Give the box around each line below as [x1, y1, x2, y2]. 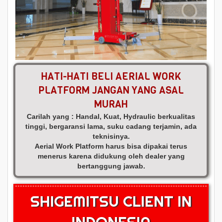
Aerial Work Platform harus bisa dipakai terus [35, 142, 187, 151]
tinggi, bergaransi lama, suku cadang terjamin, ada [25, 122, 197, 131]
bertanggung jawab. [77, 162, 145, 170]
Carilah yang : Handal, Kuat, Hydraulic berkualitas [27, 112, 195, 121]
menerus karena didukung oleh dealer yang [37, 152, 185, 161]
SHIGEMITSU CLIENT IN [30, 192, 192, 211]
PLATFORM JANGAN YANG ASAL [38, 84, 184, 98]
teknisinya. [92, 132, 130, 141]
